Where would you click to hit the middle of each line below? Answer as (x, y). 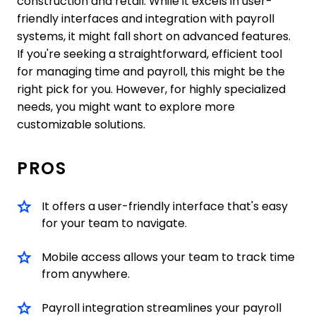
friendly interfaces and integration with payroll (146, 19)
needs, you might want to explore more (126, 107)
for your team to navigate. (114, 224)
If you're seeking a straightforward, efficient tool (150, 54)
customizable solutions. (81, 125)
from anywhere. (86, 274)
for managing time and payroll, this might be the (151, 72)
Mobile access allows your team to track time (168, 257)
